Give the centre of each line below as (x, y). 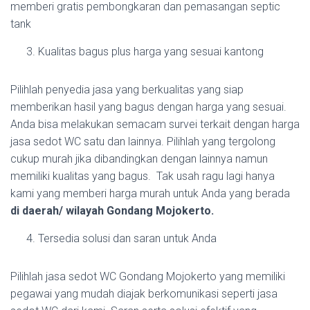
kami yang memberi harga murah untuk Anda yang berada (150, 193)
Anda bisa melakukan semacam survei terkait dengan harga (155, 124)
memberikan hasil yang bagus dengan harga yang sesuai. (148, 107)
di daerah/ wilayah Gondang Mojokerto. (112, 210)
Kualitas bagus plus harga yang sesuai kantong (151, 51)
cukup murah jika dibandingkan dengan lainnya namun (139, 158)
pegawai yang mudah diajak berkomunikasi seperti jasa (144, 293)
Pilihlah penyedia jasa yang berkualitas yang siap (127, 89)
